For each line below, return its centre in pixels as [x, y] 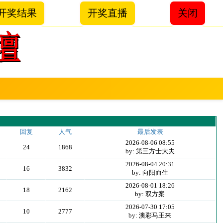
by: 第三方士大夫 [150, 151]
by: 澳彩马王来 [150, 215]
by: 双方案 [150, 194]
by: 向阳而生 [150, 172]
